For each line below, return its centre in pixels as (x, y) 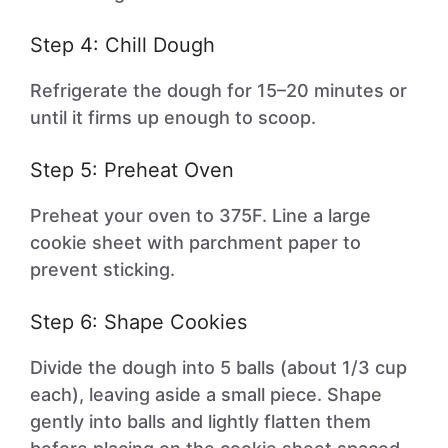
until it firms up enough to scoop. (173, 117)
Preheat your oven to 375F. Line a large (200, 215)
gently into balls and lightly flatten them (200, 421)
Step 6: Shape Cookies (138, 322)
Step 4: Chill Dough (122, 45)
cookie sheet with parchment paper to (195, 242)
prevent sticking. (102, 269)
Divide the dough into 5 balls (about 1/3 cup (218, 367)
